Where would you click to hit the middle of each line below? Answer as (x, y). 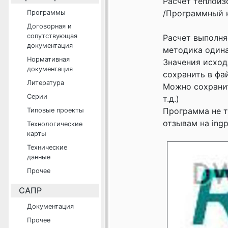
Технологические (55, 124)
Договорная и (49, 26)
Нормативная (48, 59)
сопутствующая (52, 36)
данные (39, 157)
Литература (46, 83)
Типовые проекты (55, 110)
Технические (47, 147)
